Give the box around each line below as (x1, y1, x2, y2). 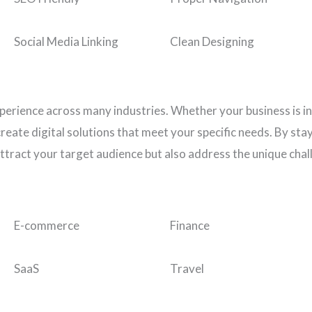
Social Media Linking (14, 34, 118, 49)
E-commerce (14, 218, 79, 233)
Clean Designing (170, 34, 254, 49)
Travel (170, 261, 204, 276)
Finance (170, 218, 210, 233)
